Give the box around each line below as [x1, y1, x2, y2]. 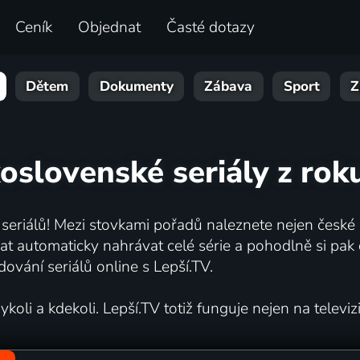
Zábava [204, 77, 253, 96]
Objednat [78, 17, 141, 39]
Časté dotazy [166, 17, 256, 39]
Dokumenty [99, 77, 174, 96]
